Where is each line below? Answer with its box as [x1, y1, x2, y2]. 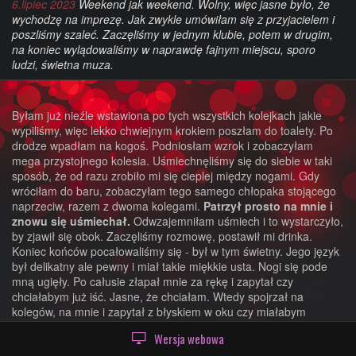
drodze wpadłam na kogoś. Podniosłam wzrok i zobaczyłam [12, 137, 313, 153]
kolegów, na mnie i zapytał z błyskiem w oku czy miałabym [12, 303, 306, 319]
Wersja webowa [154, 330, 224, 347]
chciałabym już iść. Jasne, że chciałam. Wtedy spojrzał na [12, 288, 304, 304]
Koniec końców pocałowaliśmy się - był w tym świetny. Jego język [12, 242, 339, 259]
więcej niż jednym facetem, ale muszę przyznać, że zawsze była [12, 333, 334, 350]
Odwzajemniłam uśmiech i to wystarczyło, [130, 212, 343, 229]
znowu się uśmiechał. [12, 212, 130, 229]
